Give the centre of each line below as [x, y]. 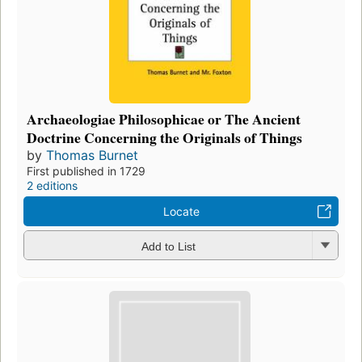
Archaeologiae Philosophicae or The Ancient [164, 119]
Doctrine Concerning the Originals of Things [164, 138]
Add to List [168, 246]
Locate [181, 212]
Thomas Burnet [92, 156]
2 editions [52, 186]
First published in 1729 [86, 171]
